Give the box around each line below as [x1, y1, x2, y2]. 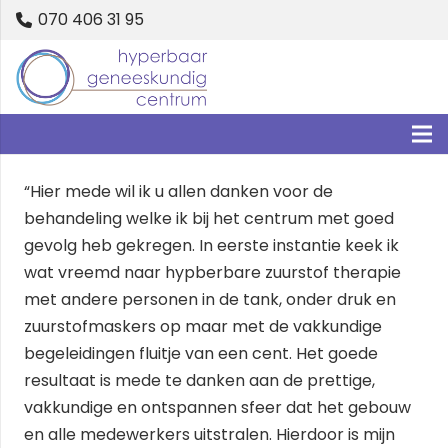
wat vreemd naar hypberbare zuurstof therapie [24, 261, 401, 284]
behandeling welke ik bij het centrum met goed [24, 207, 394, 230]
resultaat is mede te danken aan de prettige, [24, 369, 375, 392]
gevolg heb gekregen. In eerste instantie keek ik [24, 234, 399, 257]
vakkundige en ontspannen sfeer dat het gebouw [24, 396, 411, 419]
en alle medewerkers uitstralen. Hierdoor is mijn [24, 423, 395, 446]
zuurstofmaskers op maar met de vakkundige [24, 315, 382, 338]
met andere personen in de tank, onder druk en [24, 288, 396, 311]
